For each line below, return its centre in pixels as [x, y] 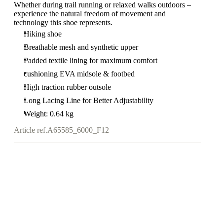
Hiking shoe [43, 34]
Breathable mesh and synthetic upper [81, 47]
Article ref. [31, 130]
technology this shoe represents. [63, 23]
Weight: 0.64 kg [49, 114]
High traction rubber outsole [67, 87]
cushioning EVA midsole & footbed [79, 74]
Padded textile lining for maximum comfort [91, 61]
